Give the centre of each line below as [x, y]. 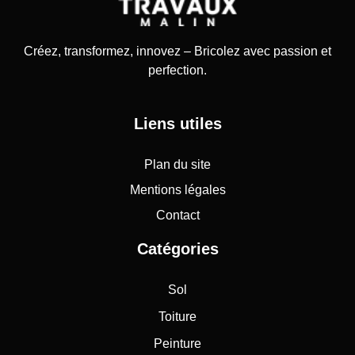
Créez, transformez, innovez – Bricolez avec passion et [177, 52]
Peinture [177, 344]
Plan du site [177, 165]
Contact [177, 216]
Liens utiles [177, 124]
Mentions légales [177, 190]
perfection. [177, 71]
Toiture [177, 317]
